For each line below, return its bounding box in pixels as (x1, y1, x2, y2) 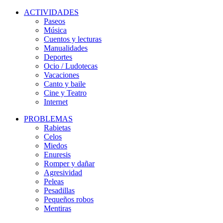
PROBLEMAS (24, 114, 73, 123)
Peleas (44, 177, 64, 186)
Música (44, 26, 67, 34)
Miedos (44, 141, 67, 150)
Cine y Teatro (44, 89, 87, 97)
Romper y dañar (44, 159, 95, 168)
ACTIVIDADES (24, 8, 79, 16)
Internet (44, 98, 68, 106)
